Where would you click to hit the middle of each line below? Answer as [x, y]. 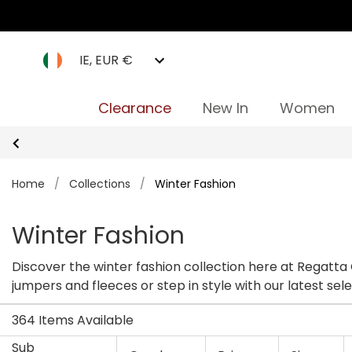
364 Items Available [73, 320]
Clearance [134, 108]
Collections [100, 184]
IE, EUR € [106, 60]
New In [225, 108]
